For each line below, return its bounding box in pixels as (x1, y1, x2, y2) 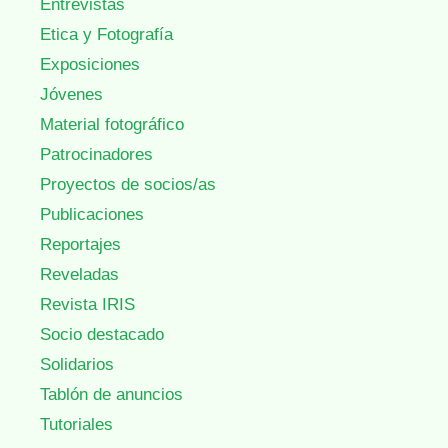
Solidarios (40, 355, 114, 375)
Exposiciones (40, 55, 140, 75)
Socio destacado (40, 325, 164, 345)
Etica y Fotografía (40, 25, 173, 45)
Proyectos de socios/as (40, 175, 216, 195)
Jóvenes (40, 85, 103, 105)
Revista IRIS (40, 295, 135, 315)
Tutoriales (40, 415, 113, 435)
